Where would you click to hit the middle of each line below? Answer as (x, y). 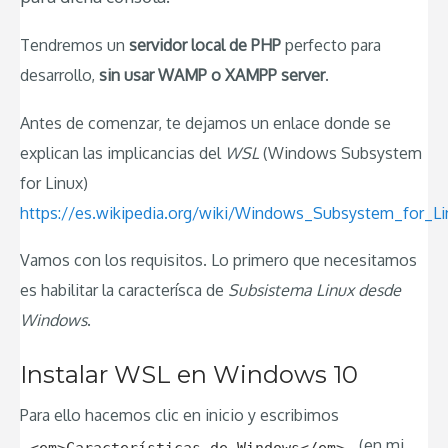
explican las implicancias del (122, 152)
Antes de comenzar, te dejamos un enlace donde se (205, 122)
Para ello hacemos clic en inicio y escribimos (179, 414)
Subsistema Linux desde (314, 290)
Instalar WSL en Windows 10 (189, 375)
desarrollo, (59, 75)
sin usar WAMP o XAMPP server (212, 75)
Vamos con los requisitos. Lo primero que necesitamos (218, 260)
